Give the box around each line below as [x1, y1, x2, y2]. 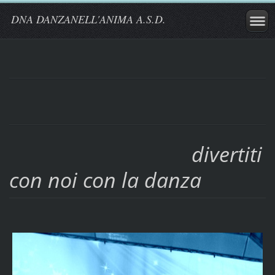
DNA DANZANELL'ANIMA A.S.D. [11, 12, 166, 26]
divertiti [191, 140, 262, 169]
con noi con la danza [9, 166, 201, 195]
